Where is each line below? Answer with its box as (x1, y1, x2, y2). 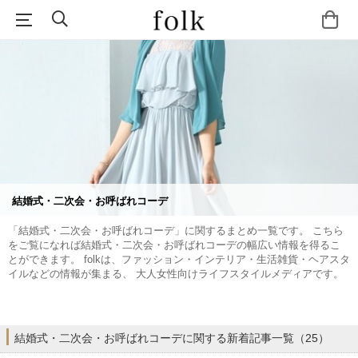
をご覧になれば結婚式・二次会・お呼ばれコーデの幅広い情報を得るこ (8, 239, 340, 251)
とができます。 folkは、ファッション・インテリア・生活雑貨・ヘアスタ (8, 253, 350, 265)
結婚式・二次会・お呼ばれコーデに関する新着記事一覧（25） (14, 332, 329, 344)
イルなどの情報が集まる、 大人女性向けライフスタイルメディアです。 (8, 268, 344, 280)
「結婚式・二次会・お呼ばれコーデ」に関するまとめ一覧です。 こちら (8, 225, 344, 237)
